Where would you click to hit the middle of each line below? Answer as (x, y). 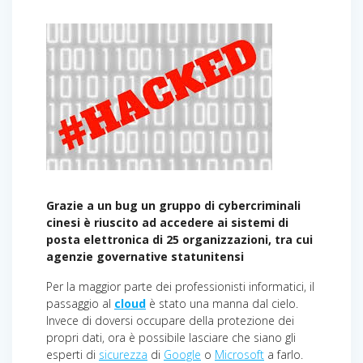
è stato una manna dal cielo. (222, 303)
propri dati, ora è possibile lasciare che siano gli (171, 337)
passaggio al (80, 303)
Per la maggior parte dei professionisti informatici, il (180, 286)
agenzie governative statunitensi (145, 256)
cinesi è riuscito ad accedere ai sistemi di (167, 222)
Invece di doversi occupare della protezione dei (170, 320)
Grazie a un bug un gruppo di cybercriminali (173, 205)
